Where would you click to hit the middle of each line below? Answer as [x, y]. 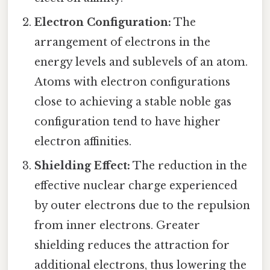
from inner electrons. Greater [118, 225]
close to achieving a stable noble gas [133, 102]
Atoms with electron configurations [133, 82]
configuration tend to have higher [128, 121]
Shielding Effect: [83, 165]
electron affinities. [83, 141]
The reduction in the [189, 165]
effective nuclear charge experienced [136, 185]
